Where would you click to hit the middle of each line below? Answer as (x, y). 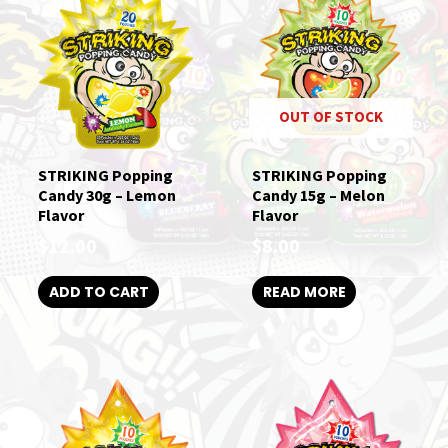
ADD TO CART (98, 292)
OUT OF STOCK (331, 116)
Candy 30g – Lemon (107, 195)
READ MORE (304, 292)
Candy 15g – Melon (318, 195)
